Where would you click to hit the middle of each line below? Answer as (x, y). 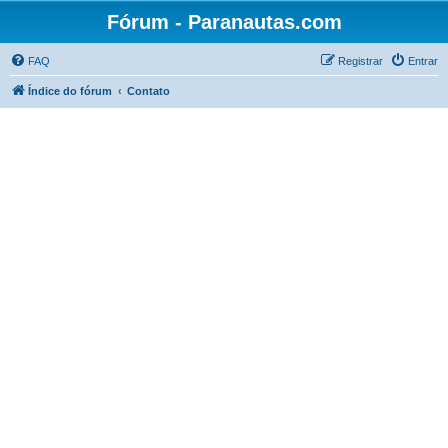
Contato (148, 91)
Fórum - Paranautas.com (224, 22)
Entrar (423, 61)
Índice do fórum (70, 91)
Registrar (360, 61)
